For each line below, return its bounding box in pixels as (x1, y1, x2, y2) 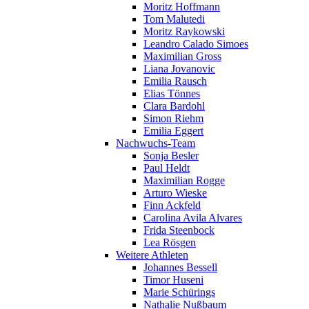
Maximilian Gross (143, 50, 221, 62)
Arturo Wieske (143, 186, 207, 199)
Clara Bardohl (143, 99, 205, 112)
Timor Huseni (143, 273, 203, 286)
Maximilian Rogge (143, 174, 225, 186)
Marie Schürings (143, 286, 215, 298)
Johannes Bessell (143, 261, 217, 273)
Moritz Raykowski (143, 25, 225, 37)
